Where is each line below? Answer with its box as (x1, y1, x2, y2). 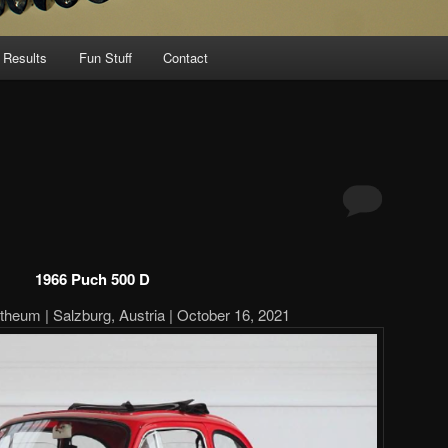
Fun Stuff (78, 48, 132, 68)
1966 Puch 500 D (34, 267, 150, 290)
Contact (163, 48, 209, 68)
